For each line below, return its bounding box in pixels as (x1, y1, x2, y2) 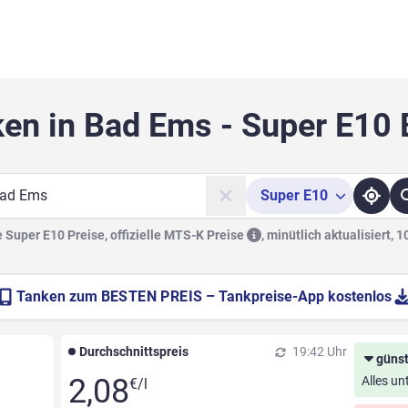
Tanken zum (15, 288, 101, 306)
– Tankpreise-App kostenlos (206, 288, 393, 306)
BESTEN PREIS (100, 288, 203, 306)
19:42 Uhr (290, 344, 348, 360)
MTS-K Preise (164, 228, 247, 243)
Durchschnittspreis (78, 344, 189, 360)
